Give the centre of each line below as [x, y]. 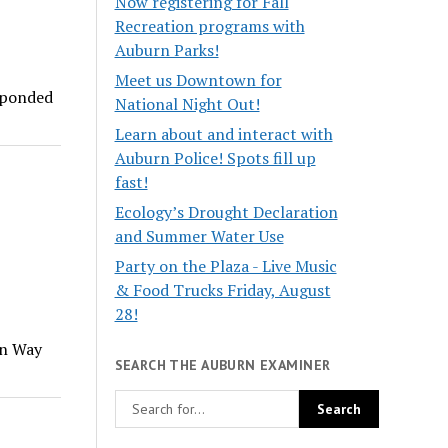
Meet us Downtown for [198, 80]
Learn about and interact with [223, 134]
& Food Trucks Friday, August [222, 290]
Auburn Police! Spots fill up [215, 158]
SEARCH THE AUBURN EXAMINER [222, 365]
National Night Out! [187, 104]
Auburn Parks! [166, 50]
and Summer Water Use [199, 236]
